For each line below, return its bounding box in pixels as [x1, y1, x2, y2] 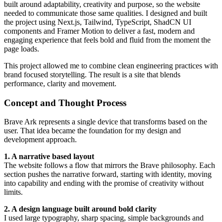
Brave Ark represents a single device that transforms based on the [4, 117, 207, 126]
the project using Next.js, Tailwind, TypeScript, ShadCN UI [4, 17, 191, 26]
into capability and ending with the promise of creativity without [4, 179, 204, 188]
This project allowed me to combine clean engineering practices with [4, 61, 218, 70]
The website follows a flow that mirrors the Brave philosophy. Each [4, 161, 215, 170]
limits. [4, 188, 23, 197]
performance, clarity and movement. [4, 79, 116, 88]
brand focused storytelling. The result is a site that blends [4, 70, 180, 79]
